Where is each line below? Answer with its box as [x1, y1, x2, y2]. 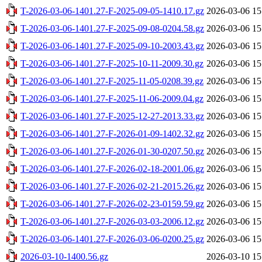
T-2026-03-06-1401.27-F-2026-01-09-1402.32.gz [20, 128, 204, 139]
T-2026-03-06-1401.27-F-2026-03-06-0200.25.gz [20, 233, 204, 244]
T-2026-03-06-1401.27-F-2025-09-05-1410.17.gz [20, 5, 204, 16]
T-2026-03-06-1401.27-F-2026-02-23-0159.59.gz [20, 198, 204, 209]
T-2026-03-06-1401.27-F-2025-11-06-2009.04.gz [20, 93, 204, 104]
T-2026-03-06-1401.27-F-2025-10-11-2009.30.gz [20, 58, 204, 68]
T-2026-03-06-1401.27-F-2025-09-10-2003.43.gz [20, 40, 204, 51]
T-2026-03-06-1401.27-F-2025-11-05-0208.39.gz [20, 75, 204, 86]
